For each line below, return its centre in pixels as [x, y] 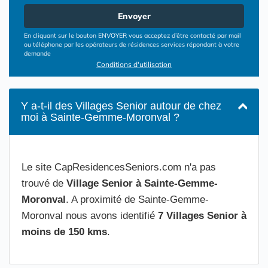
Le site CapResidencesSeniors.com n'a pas [119, 167]
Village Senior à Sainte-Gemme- [142, 183]
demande [37, 53]
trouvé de [44, 183]
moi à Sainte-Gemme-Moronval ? [100, 117]
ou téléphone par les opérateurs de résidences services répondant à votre [132, 44]
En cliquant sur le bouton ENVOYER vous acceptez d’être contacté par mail [133, 35]
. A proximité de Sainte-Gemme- [137, 200]
